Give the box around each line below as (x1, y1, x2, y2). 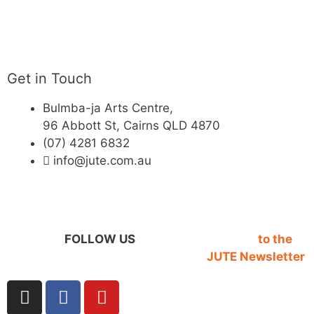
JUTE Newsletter (207, 250, 305, 264)
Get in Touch (7, 70, 92, 88)
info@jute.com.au (53, 153, 151, 168)
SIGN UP (207, 232, 255, 247)
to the (258, 232, 292, 247)
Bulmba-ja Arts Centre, (43, 101, 173, 116)
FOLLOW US (64, 232, 135, 247)
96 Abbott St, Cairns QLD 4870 (43, 118, 220, 133)
